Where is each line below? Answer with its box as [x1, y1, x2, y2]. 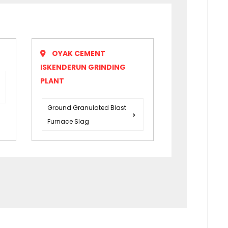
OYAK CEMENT [52, 48, 106, 59]
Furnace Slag [47, 117, 90, 126]
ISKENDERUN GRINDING [40, 62, 126, 73]
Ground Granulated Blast [47, 103, 127, 112]
